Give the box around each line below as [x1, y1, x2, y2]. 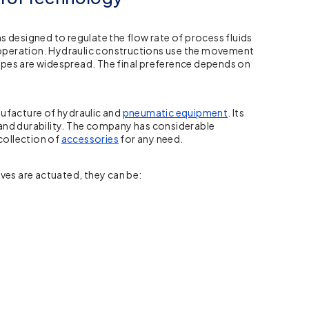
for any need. [119, 132, 183, 146]
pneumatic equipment [122, 106, 228, 119]
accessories [61, 132, 119, 146]
